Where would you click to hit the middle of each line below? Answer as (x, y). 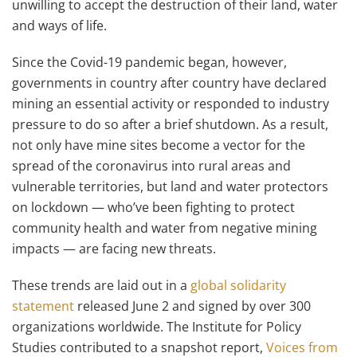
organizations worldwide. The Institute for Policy (157, 327)
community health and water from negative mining (165, 228)
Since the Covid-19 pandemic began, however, (149, 62)
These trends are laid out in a (101, 285)
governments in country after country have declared (169, 83)
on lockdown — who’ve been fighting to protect (153, 207)
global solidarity (238, 285)
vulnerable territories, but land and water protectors (170, 186)
